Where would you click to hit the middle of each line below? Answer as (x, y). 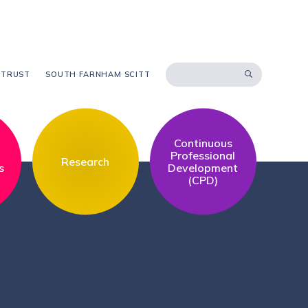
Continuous (203, 143)
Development (203, 167)
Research (86, 161)
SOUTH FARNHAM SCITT (98, 74)
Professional (203, 155)
